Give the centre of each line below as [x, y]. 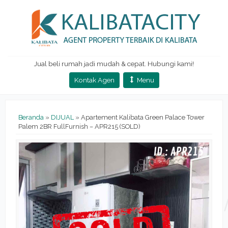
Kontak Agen [94, 80]
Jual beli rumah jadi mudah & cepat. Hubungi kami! [114, 64]
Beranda [31, 117]
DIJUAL [62, 117]
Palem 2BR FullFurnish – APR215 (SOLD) [79, 126]
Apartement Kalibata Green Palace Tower [143, 117]
